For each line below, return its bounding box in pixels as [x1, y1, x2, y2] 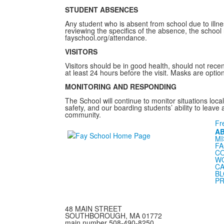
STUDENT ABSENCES [64, 4, 138, 14]
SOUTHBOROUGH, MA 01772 [64, 210, 162, 220]
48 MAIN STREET [64, 203, 122, 213]
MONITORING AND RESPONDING [64, 81, 176, 91]
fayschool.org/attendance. [64, 32, 147, 42]
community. [64, 109, 101, 119]
